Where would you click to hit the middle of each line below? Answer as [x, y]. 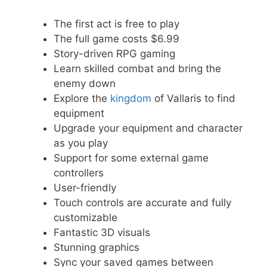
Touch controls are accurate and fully [142, 202]
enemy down [85, 83]
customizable [86, 217]
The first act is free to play [117, 24]
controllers [79, 173]
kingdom [131, 98]
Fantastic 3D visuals [102, 232]
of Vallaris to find [193, 98]
